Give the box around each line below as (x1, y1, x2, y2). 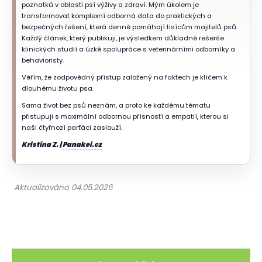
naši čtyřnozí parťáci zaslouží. (22, 123, 122, 133)
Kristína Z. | (22, 140, 63, 150)
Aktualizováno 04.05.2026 (14, 182, 112, 194)
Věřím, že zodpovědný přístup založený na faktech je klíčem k (22, 73, 227, 82)
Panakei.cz (63, 140, 102, 150)
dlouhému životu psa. (22, 84, 94, 94)
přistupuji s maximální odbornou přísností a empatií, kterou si (22, 112, 229, 122)
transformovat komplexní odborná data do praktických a (22, 11, 212, 21)
